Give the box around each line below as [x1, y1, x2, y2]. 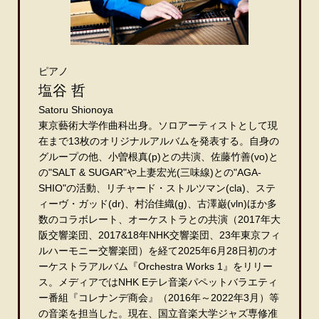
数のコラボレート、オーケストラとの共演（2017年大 [38, 213, 281, 225]
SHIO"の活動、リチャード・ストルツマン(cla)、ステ [38, 182, 276, 194]
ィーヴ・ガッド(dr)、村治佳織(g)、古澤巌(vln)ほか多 [38, 197, 277, 209]
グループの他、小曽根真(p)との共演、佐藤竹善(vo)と [38, 150, 278, 162]
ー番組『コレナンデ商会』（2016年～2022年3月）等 [38, 291, 279, 303]
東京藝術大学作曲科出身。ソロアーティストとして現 [38, 119, 278, 131]
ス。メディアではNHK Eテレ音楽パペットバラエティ [38, 276, 278, 288]
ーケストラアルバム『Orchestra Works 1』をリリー [38, 260, 273, 272]
